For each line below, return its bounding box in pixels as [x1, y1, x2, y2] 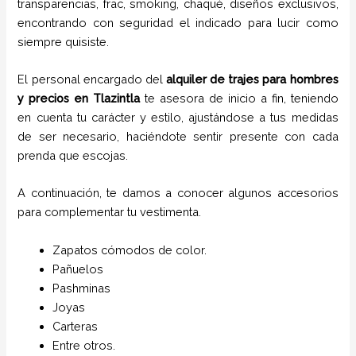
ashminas [60, 281, 111, 295]
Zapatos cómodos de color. [52, 242, 211, 257]
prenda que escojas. [17, 148, 129, 162]
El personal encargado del [17, 72, 166, 86]
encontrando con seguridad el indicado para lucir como [17, 15, 339, 29]
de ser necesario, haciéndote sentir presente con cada [17, 129, 339, 143]
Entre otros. [52, 338, 116, 352]
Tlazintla [93, 91, 141, 105]
